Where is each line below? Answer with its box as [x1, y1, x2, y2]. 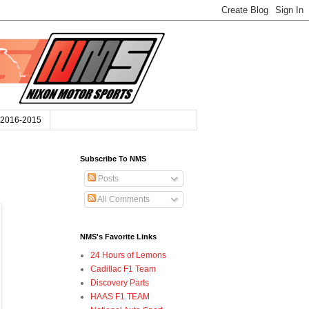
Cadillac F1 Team [90, 264, 156, 275]
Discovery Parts [90, 278, 149, 288]
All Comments [96, 195, 150, 205]
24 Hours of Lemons [90, 250, 166, 261]
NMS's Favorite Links [80, 232, 157, 241]
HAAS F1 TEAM [90, 292, 150, 302]
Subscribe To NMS [80, 154, 146, 163]
